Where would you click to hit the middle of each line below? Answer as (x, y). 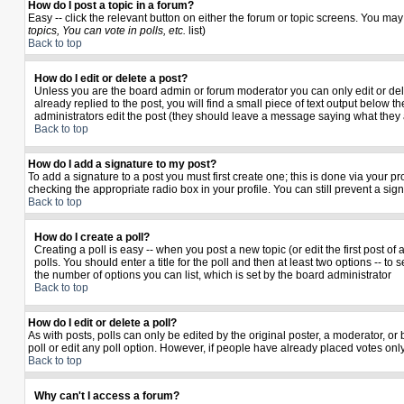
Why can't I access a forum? (107, 396)
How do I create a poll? (92, 237)
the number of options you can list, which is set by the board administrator (213, 275)
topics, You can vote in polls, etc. (107, 31)
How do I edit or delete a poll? (102, 323)
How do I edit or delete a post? (111, 78)
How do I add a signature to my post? (122, 164)
